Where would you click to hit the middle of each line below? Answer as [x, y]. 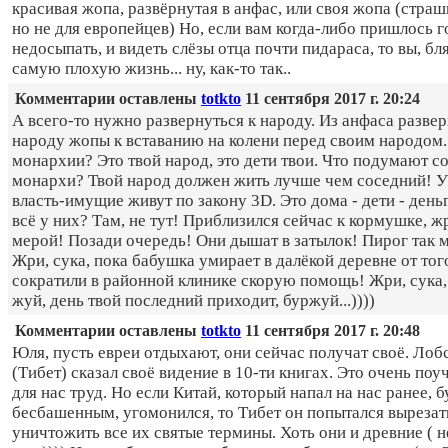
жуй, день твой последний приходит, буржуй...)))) [193, 301]
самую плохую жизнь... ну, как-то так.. [151, 69]
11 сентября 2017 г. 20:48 [330, 331]
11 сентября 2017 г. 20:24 [330, 99]
